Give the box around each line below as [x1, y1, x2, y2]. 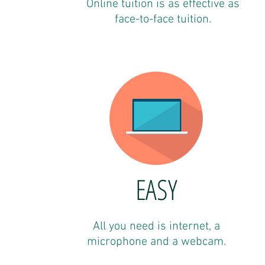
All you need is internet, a [92, 219, 220, 234]
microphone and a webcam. [86, 235, 226, 249]
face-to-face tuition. [114, 12, 211, 27]
